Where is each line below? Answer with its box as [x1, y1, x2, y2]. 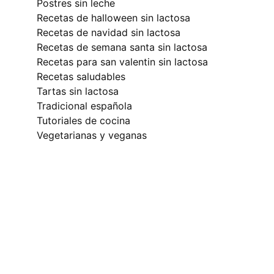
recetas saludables [43, 70, 125, 83]
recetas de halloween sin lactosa [43, 11, 190, 24]
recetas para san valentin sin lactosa [43, 55, 208, 68]
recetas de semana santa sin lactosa [43, 40, 207, 53]
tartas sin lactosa [42, 84, 119, 97]
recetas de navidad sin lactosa [43, 26, 180, 39]
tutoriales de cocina [42, 114, 130, 127]
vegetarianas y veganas [43, 128, 147, 141]
